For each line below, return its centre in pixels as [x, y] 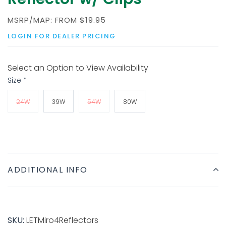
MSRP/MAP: [31, 20]
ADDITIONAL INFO [48, 170]
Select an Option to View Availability [78, 68]
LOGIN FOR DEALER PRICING [62, 36]
